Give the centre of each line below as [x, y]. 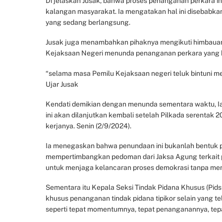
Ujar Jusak [62, 84]
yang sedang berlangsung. [88, 23]
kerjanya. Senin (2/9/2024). [88, 126]
